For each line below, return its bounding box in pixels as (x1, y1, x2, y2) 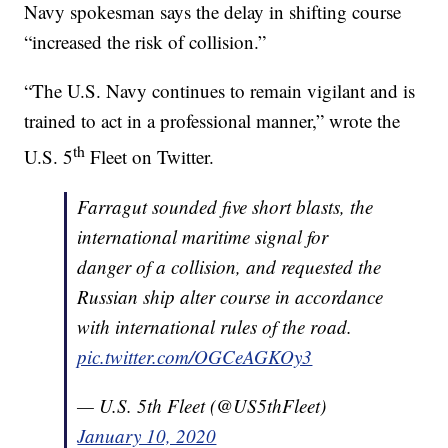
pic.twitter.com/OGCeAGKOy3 (77, 343, 313, 369)
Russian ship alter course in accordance (77, 283, 384, 309)
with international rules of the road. (77, 313, 353, 339)
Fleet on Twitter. (85, 144, 215, 170)
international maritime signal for (77, 223, 329, 249)
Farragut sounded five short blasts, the (77, 193, 374, 219)
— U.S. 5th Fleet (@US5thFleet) (77, 392, 327, 418)
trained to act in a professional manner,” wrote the (24, 108, 401, 134)
